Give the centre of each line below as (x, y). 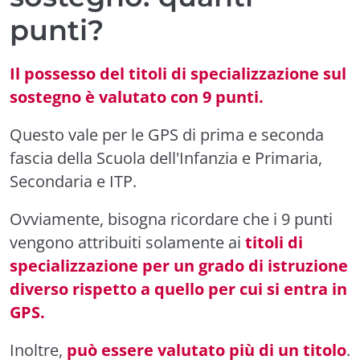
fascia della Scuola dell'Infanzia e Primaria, (166, 157)
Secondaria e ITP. (73, 181)
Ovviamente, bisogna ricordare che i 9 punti (171, 219)
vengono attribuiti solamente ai (127, 242)
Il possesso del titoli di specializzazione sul (178, 73)
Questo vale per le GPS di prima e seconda (167, 134)
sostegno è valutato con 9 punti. (137, 96)
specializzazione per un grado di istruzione (179, 265)
